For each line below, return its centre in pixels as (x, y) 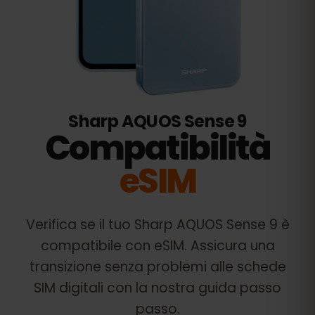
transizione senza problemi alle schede (157, 267)
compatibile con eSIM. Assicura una (157, 246)
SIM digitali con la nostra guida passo (157, 288)
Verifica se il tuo (80, 225)
